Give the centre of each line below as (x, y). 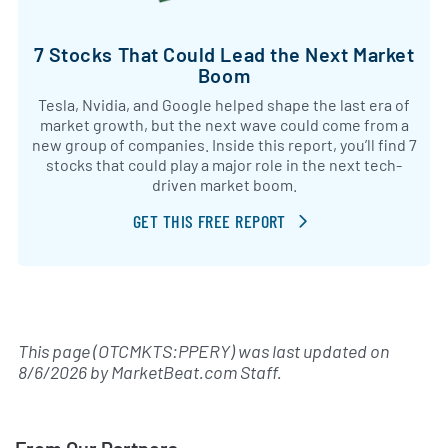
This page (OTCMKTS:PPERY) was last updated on (203, 351)
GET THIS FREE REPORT (209, 220)
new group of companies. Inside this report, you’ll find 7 (224, 144)
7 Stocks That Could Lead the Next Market (224, 53)
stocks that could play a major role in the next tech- (224, 164)
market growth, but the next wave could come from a (224, 124)
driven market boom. (224, 184)
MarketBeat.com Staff (194, 372)
